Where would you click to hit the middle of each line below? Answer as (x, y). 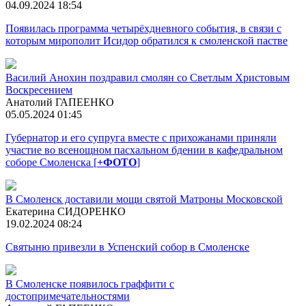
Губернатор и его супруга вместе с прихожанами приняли (141, 137)
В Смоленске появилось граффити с (90, 283)
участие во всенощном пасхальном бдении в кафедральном (144, 150)
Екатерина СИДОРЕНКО (66, 211)
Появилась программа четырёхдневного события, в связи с (143, 28)
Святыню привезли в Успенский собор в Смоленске (127, 247)
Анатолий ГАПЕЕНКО (60, 102)
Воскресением (39, 89)
